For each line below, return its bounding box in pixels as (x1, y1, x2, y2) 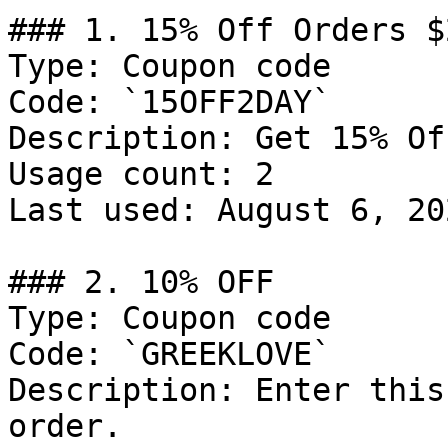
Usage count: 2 (8, 156, 274, 192)
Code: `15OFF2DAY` (8, 84, 331, 120)
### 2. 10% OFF (8, 264, 274, 300)
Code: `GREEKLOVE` (8, 336, 331, 372)
